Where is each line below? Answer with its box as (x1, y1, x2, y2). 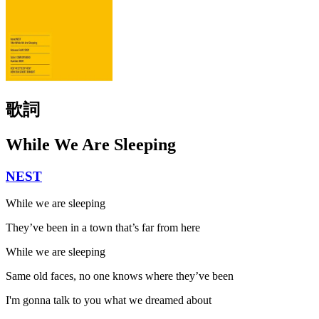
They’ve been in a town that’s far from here (6, 221, 200, 234)
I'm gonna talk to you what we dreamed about (6, 294, 211, 307)
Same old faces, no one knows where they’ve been (6, 270, 234, 283)
